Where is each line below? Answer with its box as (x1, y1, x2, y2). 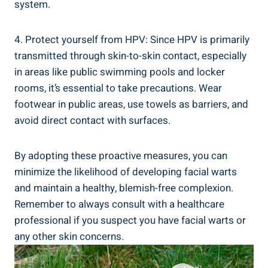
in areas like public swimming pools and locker (14, 65, 225, 80)
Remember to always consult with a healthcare (14, 197, 224, 212)
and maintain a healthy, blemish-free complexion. (14, 181, 233, 196)
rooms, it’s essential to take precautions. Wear (14, 81, 222, 96)
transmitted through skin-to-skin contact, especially (14, 48, 246, 64)
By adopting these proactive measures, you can (14, 148, 227, 164)
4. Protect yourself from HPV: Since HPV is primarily (14, 32, 249, 48)
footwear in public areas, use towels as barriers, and (14, 97, 248, 112)
